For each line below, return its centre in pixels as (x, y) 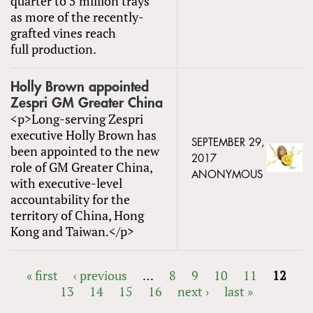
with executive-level (66, 183)
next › (193, 291)
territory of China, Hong (77, 215)
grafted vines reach (63, 32)
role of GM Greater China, (82, 167)
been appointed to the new (85, 151)
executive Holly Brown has (83, 134)
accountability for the (70, 199)
